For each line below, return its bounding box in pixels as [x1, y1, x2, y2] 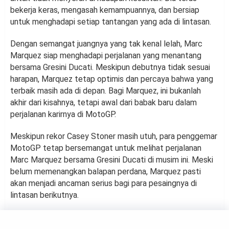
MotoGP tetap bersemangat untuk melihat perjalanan [10, 143, 201, 153]
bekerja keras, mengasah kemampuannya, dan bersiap [10, 5, 199, 15]
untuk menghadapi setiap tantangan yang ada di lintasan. [10, 16, 211, 27]
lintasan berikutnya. [10, 190, 79, 200]
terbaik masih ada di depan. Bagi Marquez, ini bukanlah [10, 85, 201, 96]
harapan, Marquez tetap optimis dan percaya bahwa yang [10, 74, 213, 84]
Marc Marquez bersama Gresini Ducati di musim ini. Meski [10, 154, 213, 165]
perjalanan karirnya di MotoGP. [10, 109, 116, 119]
